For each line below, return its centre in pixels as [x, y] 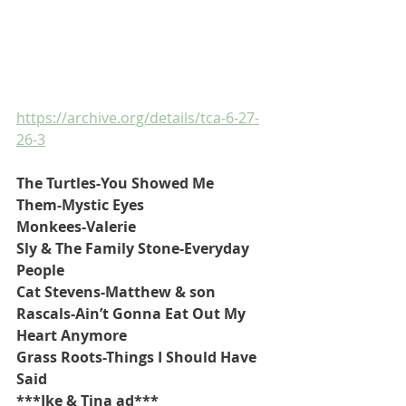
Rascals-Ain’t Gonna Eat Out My [133, 313]
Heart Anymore [72, 335]
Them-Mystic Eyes [80, 204]
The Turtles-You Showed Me [115, 183]
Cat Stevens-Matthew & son [116, 291]
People [40, 270]
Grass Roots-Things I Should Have [138, 357]
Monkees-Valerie [76, 226]
